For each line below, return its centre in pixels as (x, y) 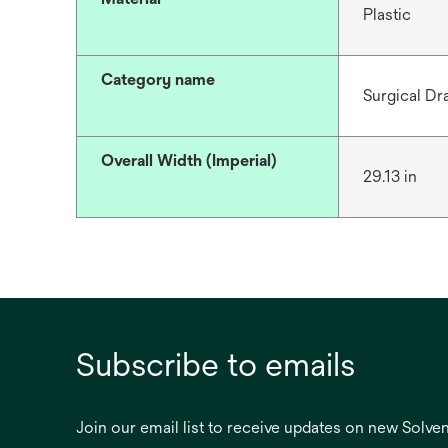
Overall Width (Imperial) (189, 160)
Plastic (386, 14)
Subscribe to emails (215, 364)
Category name (158, 79)
